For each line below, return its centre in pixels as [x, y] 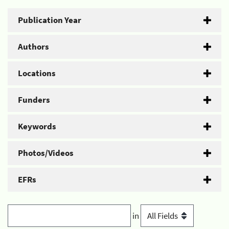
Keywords [37, 126]
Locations [37, 73]
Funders [34, 100]
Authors [33, 47]
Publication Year [50, 20]
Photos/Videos [46, 153]
